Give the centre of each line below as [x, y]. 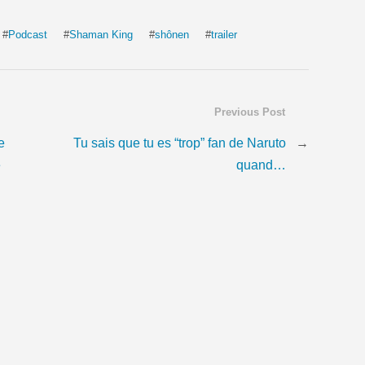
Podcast [28, 34]
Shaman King [101, 34]
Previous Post [249, 112]
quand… [261, 165]
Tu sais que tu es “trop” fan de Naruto [179, 143]
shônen [172, 34]
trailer [224, 34]
